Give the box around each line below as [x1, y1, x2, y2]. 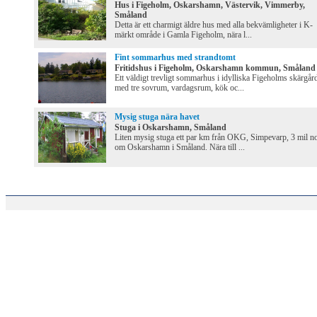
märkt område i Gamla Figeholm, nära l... [115, 30, 252, 40]
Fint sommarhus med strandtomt [115, 52, 236, 63]
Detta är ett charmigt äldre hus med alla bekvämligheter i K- [115, 20, 313, 30]
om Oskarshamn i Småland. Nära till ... [115, 142, 245, 153]
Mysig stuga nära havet [115, 112, 200, 122]
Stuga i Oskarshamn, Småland [115, 122, 226, 133]
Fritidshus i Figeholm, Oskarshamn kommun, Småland [115, 63, 316, 74]
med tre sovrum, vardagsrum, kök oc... [115, 83, 244, 93]
